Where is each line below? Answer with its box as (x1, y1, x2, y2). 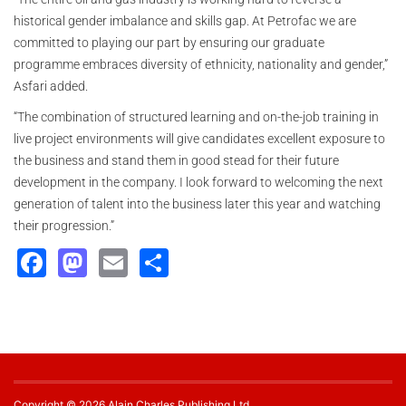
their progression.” (14, 218, 114, 233)
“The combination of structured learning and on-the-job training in (14, 110, 379, 124)
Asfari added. (14, 79, 88, 93)
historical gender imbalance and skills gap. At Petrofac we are (14, 14, 356, 28)
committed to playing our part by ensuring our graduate (14, 35, 324, 50)
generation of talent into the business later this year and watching (14, 197, 381, 211)
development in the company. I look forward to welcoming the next (14, 175, 383, 189)
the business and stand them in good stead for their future (14, 153, 339, 168)
